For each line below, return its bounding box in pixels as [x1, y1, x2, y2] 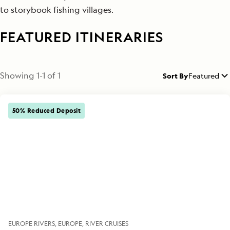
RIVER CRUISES [85, 219, 128, 228]
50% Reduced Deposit [12, 105, 81, 115]
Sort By [163, 70, 188, 81]
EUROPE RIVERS [8, 219, 55, 228]
